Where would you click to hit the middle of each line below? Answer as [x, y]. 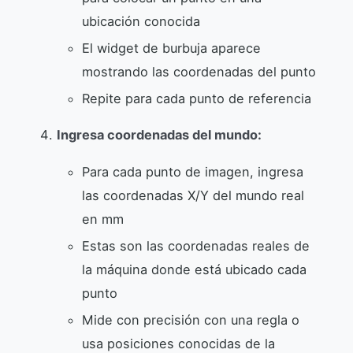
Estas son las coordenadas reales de [196, 245]
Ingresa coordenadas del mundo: [159, 135]
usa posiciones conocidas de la [178, 343]
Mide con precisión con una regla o [191, 320]
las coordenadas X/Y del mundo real [193, 195]
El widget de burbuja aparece [171, 48]
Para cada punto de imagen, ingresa [193, 171]
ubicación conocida [141, 22]
